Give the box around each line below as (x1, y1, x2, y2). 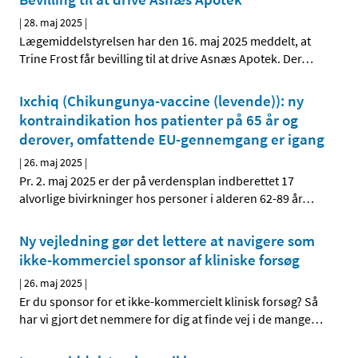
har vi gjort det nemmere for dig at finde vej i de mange (19, 311, 311, 328)
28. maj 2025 (24, 15, 82, 30)
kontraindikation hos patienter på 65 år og (19, 110, 298, 130)
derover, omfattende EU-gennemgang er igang (19, 129, 324, 149)
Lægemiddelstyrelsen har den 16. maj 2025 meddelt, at (19, 33, 311, 50)
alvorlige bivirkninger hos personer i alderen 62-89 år (19, 190, 302, 207)
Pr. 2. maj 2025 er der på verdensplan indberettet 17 (19, 173, 294, 189)
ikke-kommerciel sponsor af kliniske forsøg (19, 250, 300, 270)
